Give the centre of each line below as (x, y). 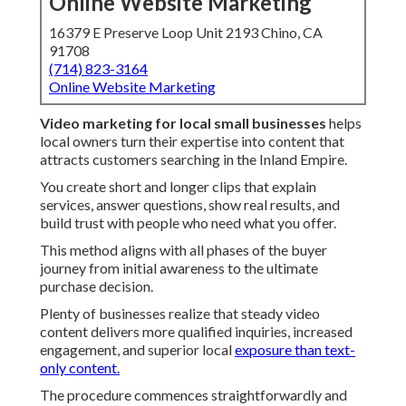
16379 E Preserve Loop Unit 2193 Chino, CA (186, 33)
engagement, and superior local (137, 350)
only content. (80, 368)
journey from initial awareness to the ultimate (179, 268)
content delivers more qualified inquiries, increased (196, 332)
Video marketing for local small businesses (183, 123)
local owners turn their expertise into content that (192, 141)
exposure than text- (295, 350)
